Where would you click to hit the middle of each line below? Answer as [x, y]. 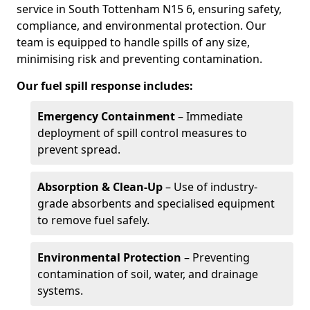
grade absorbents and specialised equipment [156, 203]
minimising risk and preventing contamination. [139, 59]
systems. [60, 291]
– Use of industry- [210, 187]
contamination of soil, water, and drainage [148, 274]
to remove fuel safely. [93, 220]
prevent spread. [79, 149]
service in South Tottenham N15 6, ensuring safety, [149, 9]
